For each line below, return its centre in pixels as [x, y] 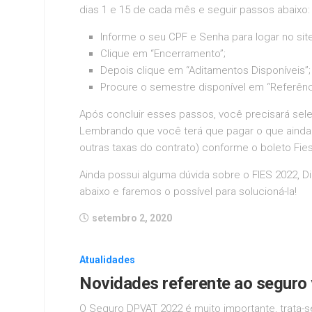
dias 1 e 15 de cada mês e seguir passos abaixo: [195, 9]
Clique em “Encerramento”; [163, 53]
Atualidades [107, 259]
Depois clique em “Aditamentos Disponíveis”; [205, 70]
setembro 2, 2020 [132, 218]
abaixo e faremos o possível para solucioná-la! [188, 191]
